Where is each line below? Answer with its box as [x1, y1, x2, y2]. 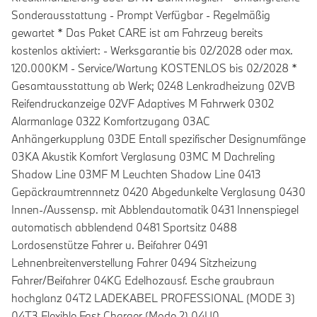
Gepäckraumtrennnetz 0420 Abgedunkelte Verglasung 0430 [11, 185, 306, 200]
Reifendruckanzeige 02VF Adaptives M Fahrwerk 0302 [11, 96, 274, 111]
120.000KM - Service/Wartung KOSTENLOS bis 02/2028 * [11, 61, 297, 76]
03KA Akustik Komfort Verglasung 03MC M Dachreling [11, 149, 275, 164]
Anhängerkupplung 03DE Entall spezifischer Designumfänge [11, 132, 306, 146]
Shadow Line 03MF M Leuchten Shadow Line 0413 [11, 167, 261, 182]
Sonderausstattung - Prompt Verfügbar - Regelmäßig [11, 8, 270, 23]
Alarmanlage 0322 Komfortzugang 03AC [11, 114, 210, 129]
